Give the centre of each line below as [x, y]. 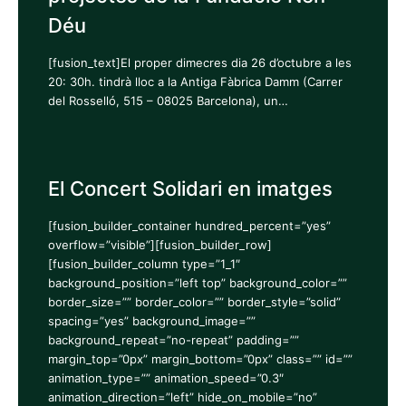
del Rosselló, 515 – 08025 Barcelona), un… [168, 101]
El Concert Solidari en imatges [190, 188]
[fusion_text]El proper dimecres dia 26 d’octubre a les [199, 63]
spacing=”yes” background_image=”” [151, 320]
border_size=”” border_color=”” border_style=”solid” [194, 301]
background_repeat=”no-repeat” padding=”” [173, 339]
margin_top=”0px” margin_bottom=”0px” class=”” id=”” [200, 358]
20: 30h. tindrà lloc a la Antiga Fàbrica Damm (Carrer [195, 82]
